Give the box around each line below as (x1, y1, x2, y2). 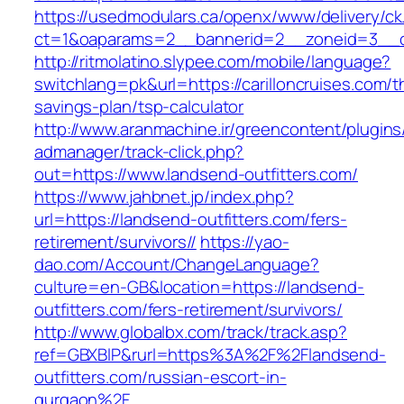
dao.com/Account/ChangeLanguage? (34, 252, 319, 277)
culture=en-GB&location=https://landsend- (34, 275, 364, 299)
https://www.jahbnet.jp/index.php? (34, 185, 294, 209)
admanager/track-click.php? (34, 140, 244, 164)
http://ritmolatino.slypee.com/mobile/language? (34, 50, 391, 74)
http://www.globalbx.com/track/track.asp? (34, 320, 347, 344)
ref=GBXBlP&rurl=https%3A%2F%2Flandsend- (34, 343, 387, 367)
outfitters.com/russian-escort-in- (34, 365, 287, 390)
